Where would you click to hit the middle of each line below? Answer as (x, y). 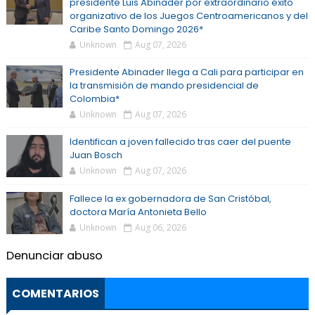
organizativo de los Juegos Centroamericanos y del (188, 16)
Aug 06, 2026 (160, 227)
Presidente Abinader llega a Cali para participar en (186, 72)
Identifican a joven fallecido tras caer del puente (180, 142)
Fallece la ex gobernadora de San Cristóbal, (170, 199)
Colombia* (94, 99)
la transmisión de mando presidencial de (164, 85)
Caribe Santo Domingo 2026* (136, 29)
